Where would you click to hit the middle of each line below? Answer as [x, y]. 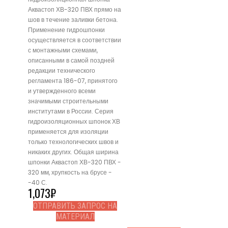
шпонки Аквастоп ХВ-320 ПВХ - [75, 162]
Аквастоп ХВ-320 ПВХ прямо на [75, 9]
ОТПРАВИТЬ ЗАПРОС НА [75, 206]
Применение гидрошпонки [66, 30]
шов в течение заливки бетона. [73, 19]
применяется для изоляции [68, 131]
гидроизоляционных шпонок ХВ [74, 121]
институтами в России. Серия [71, 111]
